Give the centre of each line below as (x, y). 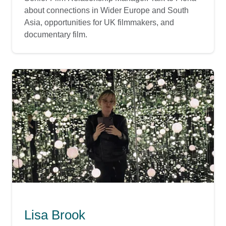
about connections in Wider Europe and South (106, 11)
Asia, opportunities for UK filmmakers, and (99, 23)
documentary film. (56, 35)
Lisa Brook (55, 215)
